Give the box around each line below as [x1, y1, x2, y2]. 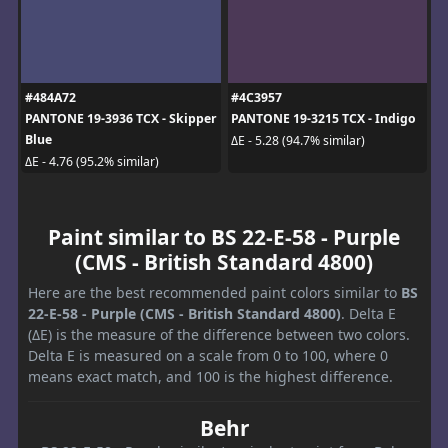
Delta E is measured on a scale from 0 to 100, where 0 [28, 346, 388, 366]
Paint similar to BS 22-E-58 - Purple [48, 223, 400, 252]
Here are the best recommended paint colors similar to [28, 283, 401, 303]
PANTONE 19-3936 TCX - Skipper [24, 110, 217, 128]
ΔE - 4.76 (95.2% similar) [24, 152, 159, 170]
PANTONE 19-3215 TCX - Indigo [231, 110, 416, 128]
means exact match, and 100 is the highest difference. [28, 367, 393, 387]
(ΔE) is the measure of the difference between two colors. [28, 325, 410, 345]
